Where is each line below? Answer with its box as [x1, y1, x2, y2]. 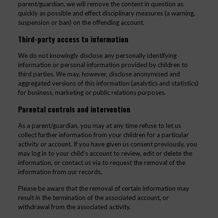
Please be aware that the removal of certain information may [18, 184, 189, 192]
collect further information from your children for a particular [18, 131, 189, 139]
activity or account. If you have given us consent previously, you [18, 140, 197, 148]
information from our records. [18, 168, 102, 176]
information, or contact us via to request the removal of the [18, 159, 185, 166]
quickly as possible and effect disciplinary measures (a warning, [18, 9, 195, 17]
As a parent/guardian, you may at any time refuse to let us [18, 122, 181, 129]
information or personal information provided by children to [18, 61, 188, 69]
